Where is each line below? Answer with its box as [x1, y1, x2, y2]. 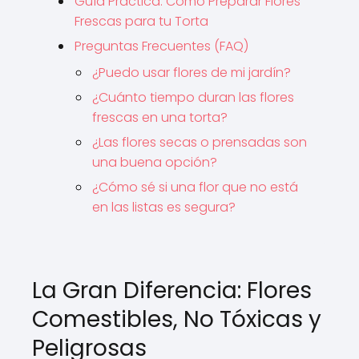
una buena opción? [92, 152, 217, 171]
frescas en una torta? [92, 107, 228, 127]
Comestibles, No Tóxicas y [32, 303, 321, 335]
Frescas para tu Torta [75, 11, 208, 30]
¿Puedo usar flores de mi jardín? [92, 63, 291, 82]
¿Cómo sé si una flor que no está [92, 177, 298, 196]
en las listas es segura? [92, 197, 236, 216]
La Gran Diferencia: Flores [32, 274, 312, 306]
